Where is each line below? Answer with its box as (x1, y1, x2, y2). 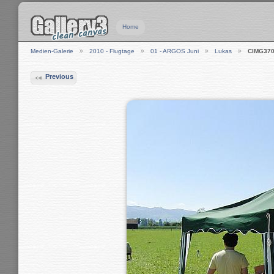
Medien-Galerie (31, 48, 73, 55)
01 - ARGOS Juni (150, 48, 199, 55)
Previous (45, 73, 73, 81)
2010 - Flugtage (89, 48, 135, 55)
